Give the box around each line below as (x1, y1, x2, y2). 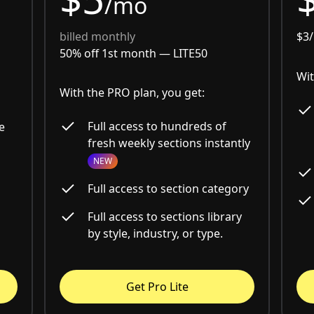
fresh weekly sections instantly (87, 135, 250, 151)
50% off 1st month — (59, 46, 173, 62)
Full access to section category (87, 181, 249, 197)
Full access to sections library (87, 209, 242, 225)
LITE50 (172, 46, 207, 62)
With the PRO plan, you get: (59, 85, 205, 101)
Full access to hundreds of (87, 118, 226, 135)
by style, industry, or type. (87, 226, 223, 242)
